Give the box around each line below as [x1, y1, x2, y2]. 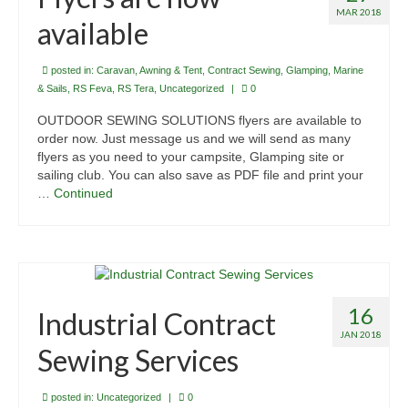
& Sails [37, 83, 67, 95]
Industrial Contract [37, 305, 276, 342]
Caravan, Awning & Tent [97, 65, 202, 76]
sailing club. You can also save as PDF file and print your [37, 168, 363, 183]
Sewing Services [37, 342, 239, 378]
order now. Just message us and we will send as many [37, 131, 351, 147]
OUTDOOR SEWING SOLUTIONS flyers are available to [37, 113, 362, 128]
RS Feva [73, 83, 112, 95]
